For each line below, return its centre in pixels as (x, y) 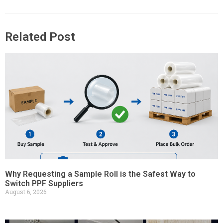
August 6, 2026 (26, 191)
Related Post (40, 37)
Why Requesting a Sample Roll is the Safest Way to (100, 174)
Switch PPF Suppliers (44, 183)
